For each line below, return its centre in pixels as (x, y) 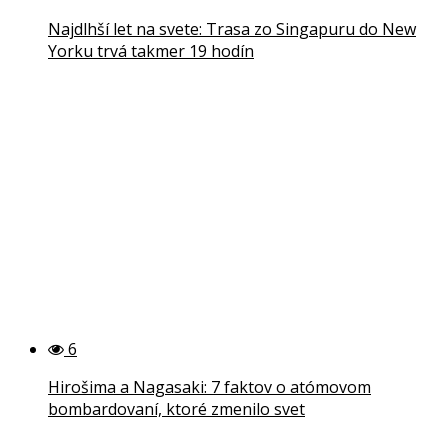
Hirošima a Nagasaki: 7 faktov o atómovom (209, 386)
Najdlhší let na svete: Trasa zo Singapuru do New (232, 28)
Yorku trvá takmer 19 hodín (151, 50)
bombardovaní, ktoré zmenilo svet (176, 408)
